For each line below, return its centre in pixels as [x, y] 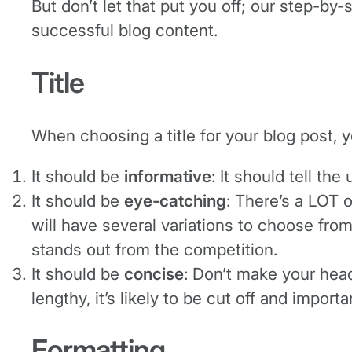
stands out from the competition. [157, 249]
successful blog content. [125, 31]
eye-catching [175, 200]
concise [154, 273]
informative [168, 176]
